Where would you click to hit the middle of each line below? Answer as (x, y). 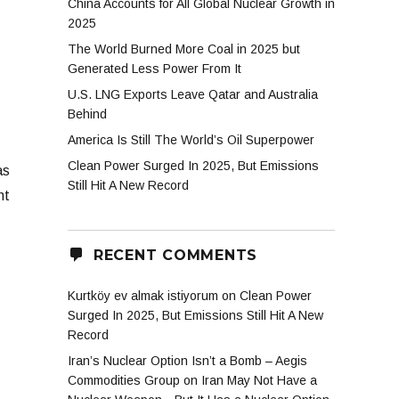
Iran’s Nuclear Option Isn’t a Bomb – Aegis (187, 361)
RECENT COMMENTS (175, 255)
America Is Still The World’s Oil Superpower (191, 140)
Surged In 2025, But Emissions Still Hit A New (195, 316)
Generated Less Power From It (155, 69)
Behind (87, 114)
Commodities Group (124, 381)
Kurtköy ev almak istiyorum (143, 296)
